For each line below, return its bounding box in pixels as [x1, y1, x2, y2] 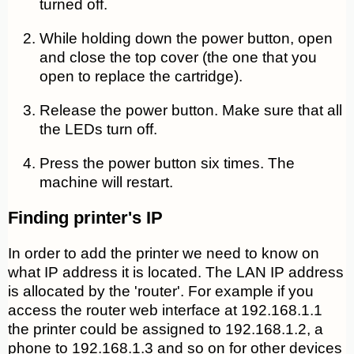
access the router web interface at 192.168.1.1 [8, 302, 322, 319]
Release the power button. [40, 102, 218, 119]
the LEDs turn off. [40, 121, 157, 138]
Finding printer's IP [8, 208, 163, 228]
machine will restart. [40, 174, 173, 191]
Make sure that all [222, 102, 342, 119]
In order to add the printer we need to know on [8, 245, 319, 262]
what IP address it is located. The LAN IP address [8, 264, 344, 281]
